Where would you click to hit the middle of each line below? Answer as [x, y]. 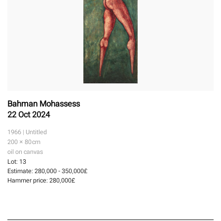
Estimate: [21, 171]
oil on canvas [25, 152]
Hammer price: [28, 181]
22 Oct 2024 [29, 115]
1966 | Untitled [27, 132]
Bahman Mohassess [44, 104]
